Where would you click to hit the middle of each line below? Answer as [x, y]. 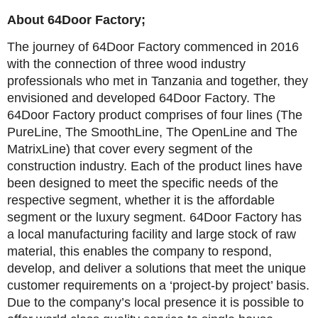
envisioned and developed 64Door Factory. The [141, 98]
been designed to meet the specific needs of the [143, 183]
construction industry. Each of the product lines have [155, 166]
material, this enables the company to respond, [139, 252]
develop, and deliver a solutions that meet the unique [157, 269]
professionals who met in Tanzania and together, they [158, 81]
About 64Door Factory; [76, 20]
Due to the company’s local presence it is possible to [155, 303]
